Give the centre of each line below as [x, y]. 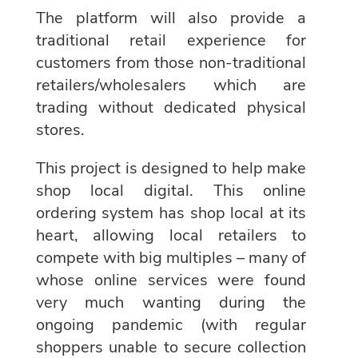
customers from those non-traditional [171, 62]
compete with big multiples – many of [171, 257]
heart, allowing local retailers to [171, 235]
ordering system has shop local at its [171, 213]
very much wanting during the [171, 302]
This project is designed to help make [171, 168]
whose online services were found [171, 280]
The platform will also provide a [171, 18]
